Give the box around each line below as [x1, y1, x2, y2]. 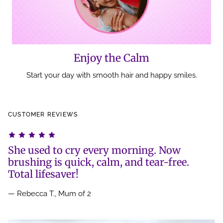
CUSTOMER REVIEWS [8, 111, 78, 118]
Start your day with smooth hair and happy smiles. [26, 70, 197, 80]
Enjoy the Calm [74, 51, 149, 65]
